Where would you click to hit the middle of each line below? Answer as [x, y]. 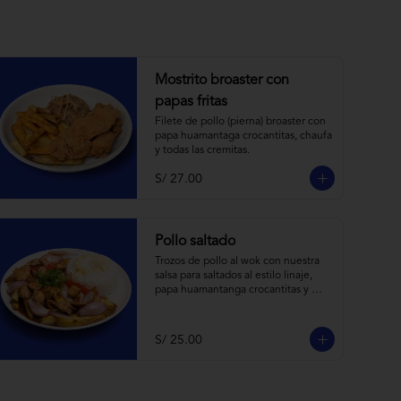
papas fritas [191, 102]
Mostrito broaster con [222, 81]
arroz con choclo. [196, 304]
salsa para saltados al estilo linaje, [234, 276]
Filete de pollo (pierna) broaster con [240, 122]
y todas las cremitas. [202, 150]
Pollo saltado [195, 242]
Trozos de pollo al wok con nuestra [237, 261]
